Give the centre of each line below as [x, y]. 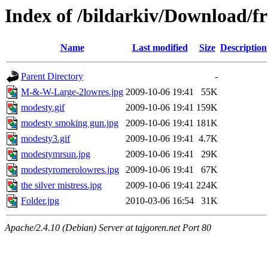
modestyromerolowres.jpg [70, 170]
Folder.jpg [40, 201]
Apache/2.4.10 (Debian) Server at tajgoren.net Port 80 [108, 228]
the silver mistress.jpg [61, 185]
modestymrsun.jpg [56, 154]
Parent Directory [52, 77]
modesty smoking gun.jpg [70, 123]
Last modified [160, 48]
